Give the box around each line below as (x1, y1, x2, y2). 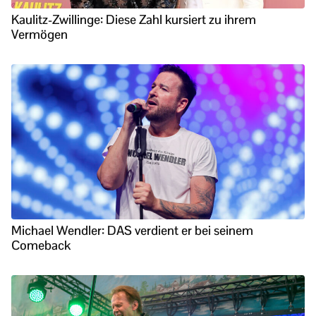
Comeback (11, 236, 71, 253)
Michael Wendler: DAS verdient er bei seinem (11, 221, 253, 238)
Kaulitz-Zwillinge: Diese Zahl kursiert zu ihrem (11, 11, 256, 28)
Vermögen (11, 25, 68, 42)
